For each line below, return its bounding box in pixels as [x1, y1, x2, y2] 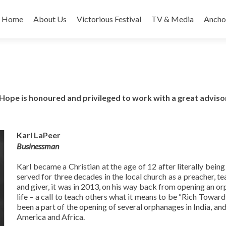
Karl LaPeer [17, 130, 61, 140]
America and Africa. [17, 211, 85, 221]
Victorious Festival [77, 14, 141, 24]
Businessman [17, 141, 59, 151]
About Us [33, 14, 67, 24]
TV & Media [151, 14, 194, 24]
